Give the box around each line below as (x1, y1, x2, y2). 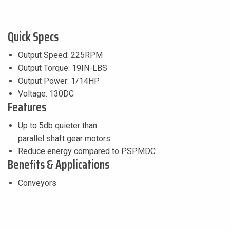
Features (8, 97, 46, 117)
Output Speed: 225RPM (18, 50, 103, 60)
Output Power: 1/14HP (18, 75, 100, 86)
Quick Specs (8, 27, 59, 47)
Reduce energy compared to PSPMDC (18, 146, 156, 156)
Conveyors (18, 178, 56, 188)
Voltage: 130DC (18, 88, 74, 99)
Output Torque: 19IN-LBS (18, 63, 107, 73)
